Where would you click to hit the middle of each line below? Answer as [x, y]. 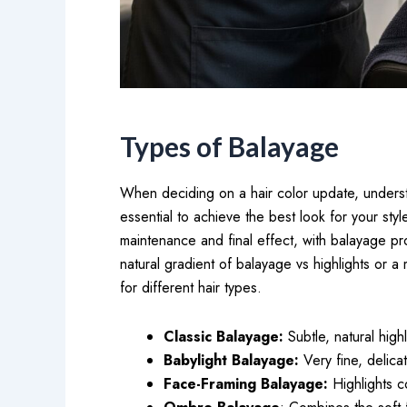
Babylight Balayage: [233, 360]
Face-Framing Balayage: [246, 384]
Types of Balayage [229, 146]
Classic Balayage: [223, 337]
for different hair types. [191, 288]
